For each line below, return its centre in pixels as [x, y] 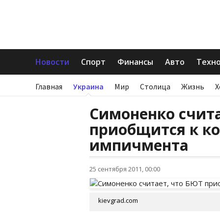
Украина [88, 86]
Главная [49, 86]
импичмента [139, 145]
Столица [155, 86]
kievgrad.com [118, 200]
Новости [52, 62]
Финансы [135, 62]
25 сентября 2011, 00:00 [125, 169]
